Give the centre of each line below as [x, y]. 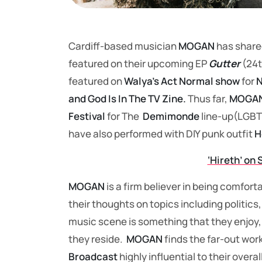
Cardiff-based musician [123, 46]
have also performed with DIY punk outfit [161, 134]
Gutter [225, 64]
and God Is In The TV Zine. [127, 99]
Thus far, [208, 99]
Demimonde [172, 116]
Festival [87, 116]
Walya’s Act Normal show [183, 81]
